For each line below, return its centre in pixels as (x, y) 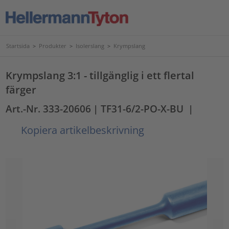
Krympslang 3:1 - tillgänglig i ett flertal (100, 75)
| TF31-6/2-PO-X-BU (139, 109)
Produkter (53, 46)
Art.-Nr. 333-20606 (49, 109)
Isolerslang (90, 46)
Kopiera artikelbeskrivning (82, 130)
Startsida (18, 46)
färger (21, 89)
